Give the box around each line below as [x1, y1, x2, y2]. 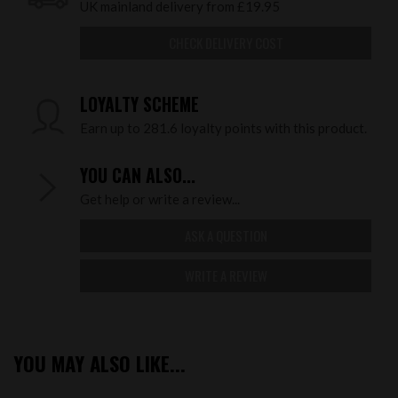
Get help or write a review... [80, 191, 240, 208]
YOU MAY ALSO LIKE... [13, 348, 186, 379]
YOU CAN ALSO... [80, 163, 195, 189]
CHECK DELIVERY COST [168, 33, 283, 53]
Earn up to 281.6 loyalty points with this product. [80, 120, 367, 137]
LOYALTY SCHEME [80, 92, 199, 118]
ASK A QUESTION [184, 226, 267, 246]
